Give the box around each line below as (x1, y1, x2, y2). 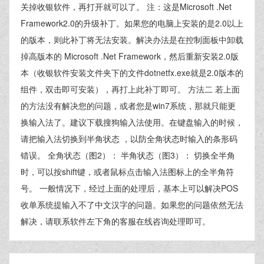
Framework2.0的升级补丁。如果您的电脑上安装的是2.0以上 (21, 17, 243, 29)
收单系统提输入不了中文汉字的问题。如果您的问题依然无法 (21, 199, 243, 210)
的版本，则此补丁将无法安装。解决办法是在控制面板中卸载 (21, 34, 243, 45)
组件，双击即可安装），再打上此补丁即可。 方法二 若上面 (21, 83, 240, 95)
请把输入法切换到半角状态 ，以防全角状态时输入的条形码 (21, 133, 237, 144)
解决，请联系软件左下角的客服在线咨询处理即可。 (21, 215, 210, 227)
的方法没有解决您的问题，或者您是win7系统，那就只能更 (21, 100, 236, 111)
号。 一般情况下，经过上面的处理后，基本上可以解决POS (21, 182, 238, 194)
